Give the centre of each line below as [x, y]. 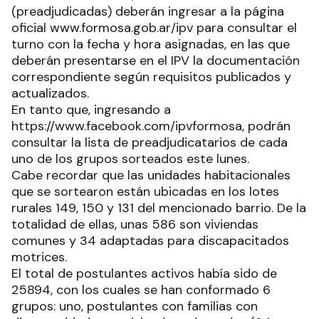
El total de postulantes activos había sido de [144, 274]
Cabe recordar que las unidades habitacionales [151, 176]
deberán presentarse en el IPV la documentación [156, 61]
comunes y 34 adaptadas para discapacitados [150, 241]
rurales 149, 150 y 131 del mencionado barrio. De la [159, 208]
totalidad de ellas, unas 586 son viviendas [135, 225]
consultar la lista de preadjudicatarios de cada [150, 143]
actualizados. [50, 94]
